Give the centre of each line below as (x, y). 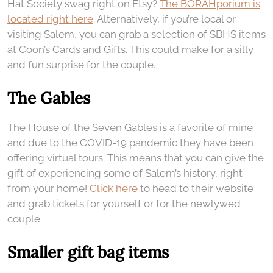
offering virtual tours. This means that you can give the (136, 158)
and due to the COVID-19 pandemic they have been (130, 142)
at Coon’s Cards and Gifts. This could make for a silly (130, 49)
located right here (50, 19)
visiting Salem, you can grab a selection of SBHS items (136, 34)
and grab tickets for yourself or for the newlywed (124, 203)
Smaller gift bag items (88, 252)
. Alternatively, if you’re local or (165, 19)
